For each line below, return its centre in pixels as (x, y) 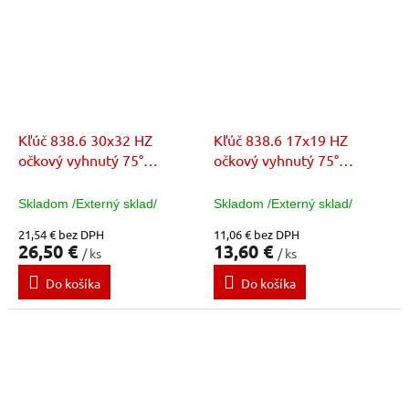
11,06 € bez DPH (257, 234)
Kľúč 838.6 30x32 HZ (85, 139)
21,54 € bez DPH (61, 234)
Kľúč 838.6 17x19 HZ (281, 139)
